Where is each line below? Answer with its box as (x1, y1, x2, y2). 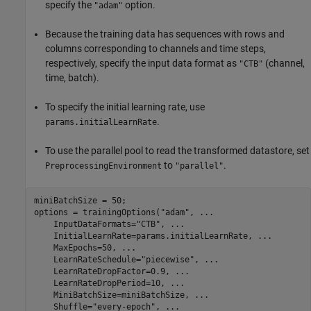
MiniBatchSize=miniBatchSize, (33, 290, 194, 301)
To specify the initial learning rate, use (45, 101, 205, 112)
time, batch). (45, 72, 99, 83)
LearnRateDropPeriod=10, (33, 278, 170, 289)
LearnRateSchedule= (33, 255, 141, 265)
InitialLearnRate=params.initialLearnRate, (33, 231, 258, 242)
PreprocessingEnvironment (45, 160, 162, 171)
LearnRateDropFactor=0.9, (33, 267, 175, 277)
